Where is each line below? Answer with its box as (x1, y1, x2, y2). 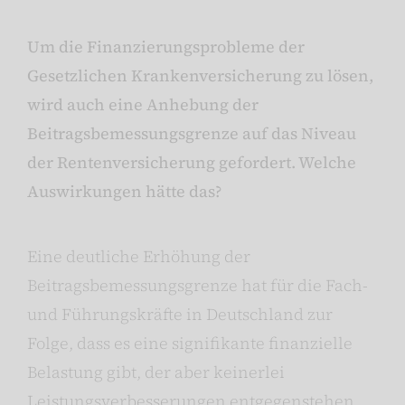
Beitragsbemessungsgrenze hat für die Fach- (27, 274, 368, 297)
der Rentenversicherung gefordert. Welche (27, 151, 356, 174)
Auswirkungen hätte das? (27, 180, 221, 203)
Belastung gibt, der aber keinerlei (27, 361, 285, 384)
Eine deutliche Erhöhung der (27, 245, 250, 268)
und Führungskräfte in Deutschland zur (27, 303, 333, 326)
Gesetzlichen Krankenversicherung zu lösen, (27, 64, 373, 88)
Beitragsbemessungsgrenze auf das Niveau (27, 122, 356, 146)
